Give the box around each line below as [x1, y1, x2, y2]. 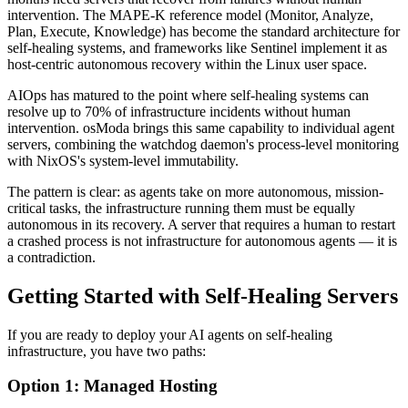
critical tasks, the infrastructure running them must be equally [7, 199, 355, 216]
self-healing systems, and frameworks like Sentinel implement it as [7, 39, 387, 56]
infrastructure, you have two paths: [7, 342, 206, 359]
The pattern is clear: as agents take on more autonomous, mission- [7, 183, 383, 199]
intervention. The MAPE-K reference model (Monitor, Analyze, [7, 6, 373, 23]
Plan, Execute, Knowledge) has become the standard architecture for [7, 23, 400, 39]
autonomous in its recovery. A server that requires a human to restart [7, 216, 395, 232]
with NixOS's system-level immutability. [7, 152, 239, 168]
